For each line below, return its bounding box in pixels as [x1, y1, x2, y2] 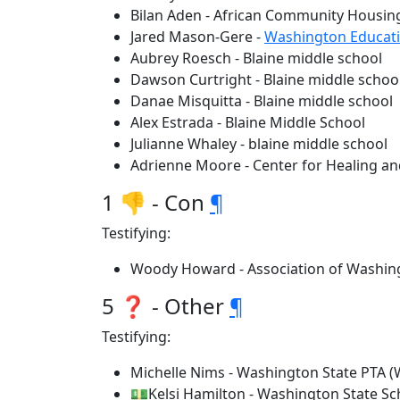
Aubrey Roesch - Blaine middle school [130, 48, 382, 68]
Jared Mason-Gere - [130, 27, 264, 46]
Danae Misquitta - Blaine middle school [130, 91, 393, 111]
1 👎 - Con [102, 187, 210, 217]
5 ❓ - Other [102, 291, 229, 321]
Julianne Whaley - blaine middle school [130, 134, 387, 154]
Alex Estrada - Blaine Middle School [130, 112, 365, 132]
